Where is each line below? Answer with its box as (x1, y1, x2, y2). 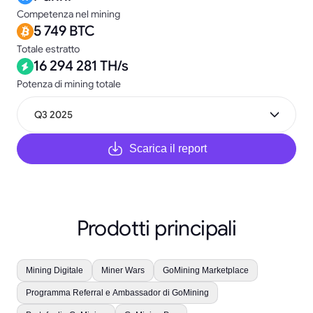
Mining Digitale (26, 265, 83, 275)
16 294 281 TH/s (34, 57, 129, 75)
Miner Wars (101, 265, 145, 275)
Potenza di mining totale (17, 78, 121, 90)
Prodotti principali (76, 215, 237, 242)
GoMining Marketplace (163, 265, 249, 275)
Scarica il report (129, 143, 207, 154)
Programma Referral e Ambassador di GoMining (26, 288, 209, 298)
